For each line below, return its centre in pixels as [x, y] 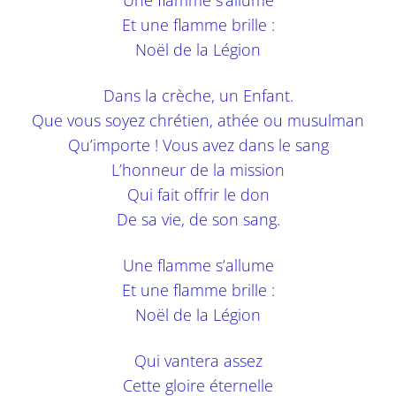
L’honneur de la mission [198, 169]
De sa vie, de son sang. [198, 219]
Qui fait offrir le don [198, 194]
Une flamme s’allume [198, 265]
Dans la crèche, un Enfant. [198, 95]
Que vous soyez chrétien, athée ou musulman [198, 120]
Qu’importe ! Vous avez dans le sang [198, 145]
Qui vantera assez [198, 360]
